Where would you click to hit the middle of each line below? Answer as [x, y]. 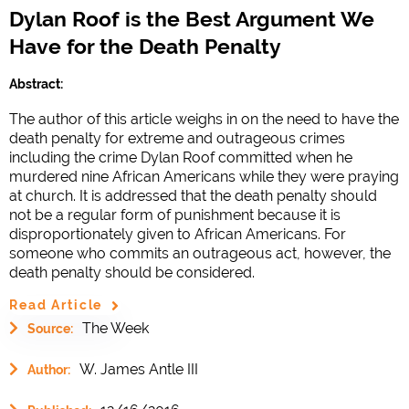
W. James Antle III [139, 369]
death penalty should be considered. [132, 272]
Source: [50, 328]
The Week [115, 328]
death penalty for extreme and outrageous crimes [177, 138]
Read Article [56, 305]
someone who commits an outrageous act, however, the [200, 253]
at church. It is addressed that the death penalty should [193, 195]
